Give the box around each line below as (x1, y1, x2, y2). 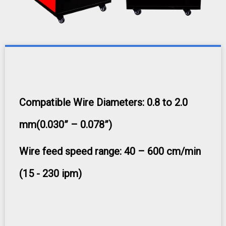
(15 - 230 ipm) (19, 167, 82, 180)
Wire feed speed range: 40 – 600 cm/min (19, 145, 201, 158)
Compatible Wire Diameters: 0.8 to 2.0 (19, 96, 188, 109)
